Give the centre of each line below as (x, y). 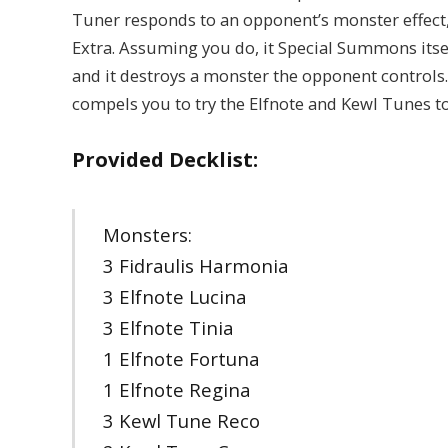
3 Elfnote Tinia (168, 327)
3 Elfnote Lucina (174, 296)
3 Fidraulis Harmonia (195, 265)
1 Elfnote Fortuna (181, 358)
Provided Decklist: (165, 160)
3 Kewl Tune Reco (181, 420)
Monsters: (147, 234)
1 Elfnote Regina (176, 389)
